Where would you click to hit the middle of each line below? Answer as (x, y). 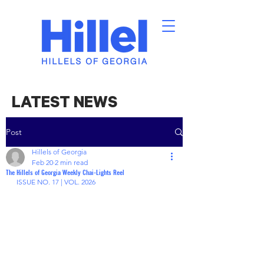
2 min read (71, 162)
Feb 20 (42, 162)
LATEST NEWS (65, 101)
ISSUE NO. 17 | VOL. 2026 (57, 182)
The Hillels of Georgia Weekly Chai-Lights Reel (65, 172)
